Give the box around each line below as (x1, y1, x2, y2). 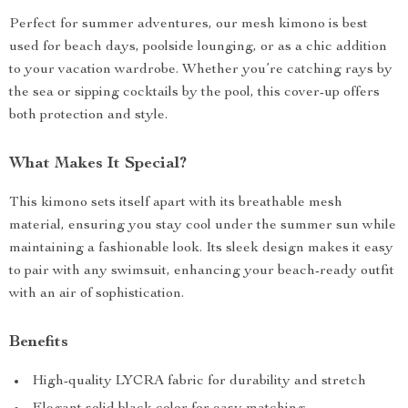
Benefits (9, 334, 68, 351)
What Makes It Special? (9, 156, 187, 172)
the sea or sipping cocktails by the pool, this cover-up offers (9, 86, 380, 100)
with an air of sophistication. (9, 287, 184, 301)
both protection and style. (9, 108, 168, 123)
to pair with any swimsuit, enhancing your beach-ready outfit (9, 264, 394, 279)
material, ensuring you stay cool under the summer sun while (9, 219, 396, 233)
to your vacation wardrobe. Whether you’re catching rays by (9, 63, 393, 77)
